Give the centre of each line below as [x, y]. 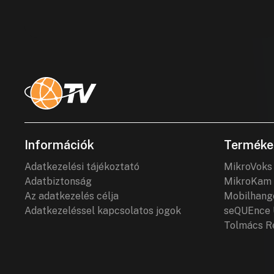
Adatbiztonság [58, 181]
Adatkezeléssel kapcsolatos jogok [103, 211]
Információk [59, 145]
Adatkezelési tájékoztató [82, 167]
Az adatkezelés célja [72, 196]
